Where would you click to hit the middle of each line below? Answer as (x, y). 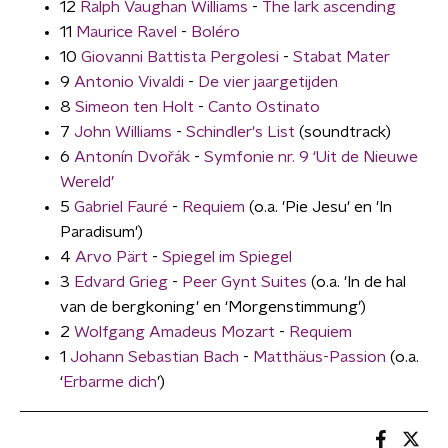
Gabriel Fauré (121, 207)
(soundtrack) (343, 132)
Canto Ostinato (264, 107)
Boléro (215, 32)
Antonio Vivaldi (129, 82)
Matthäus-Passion (319, 357)
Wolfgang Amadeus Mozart (174, 332)
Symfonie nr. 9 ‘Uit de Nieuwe (311, 157)
